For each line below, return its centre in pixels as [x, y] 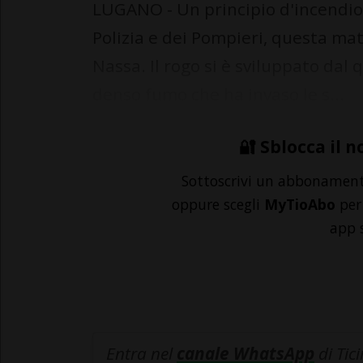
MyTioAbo [300, 204]
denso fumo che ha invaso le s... [218, 94]
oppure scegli [218, 204]
